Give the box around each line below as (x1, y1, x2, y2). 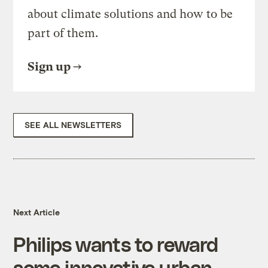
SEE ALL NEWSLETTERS (25, 120, 122, 130)
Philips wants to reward (13, 232, 218, 256)
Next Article (13, 207, 60, 218)
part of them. (28, 26, 99, 41)
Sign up (28, 60, 71, 74)
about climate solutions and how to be (28, 7, 233, 22)
